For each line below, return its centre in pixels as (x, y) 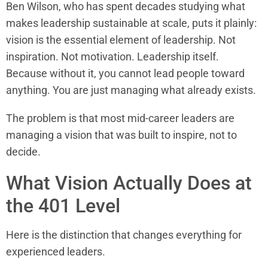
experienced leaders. (56, 252)
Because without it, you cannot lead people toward (125, 73)
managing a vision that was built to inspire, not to (121, 135)
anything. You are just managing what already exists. (131, 90)
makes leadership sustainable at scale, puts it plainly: (131, 23)
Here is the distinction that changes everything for (124, 235)
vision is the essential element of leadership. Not (121, 39)
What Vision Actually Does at (129, 183)
